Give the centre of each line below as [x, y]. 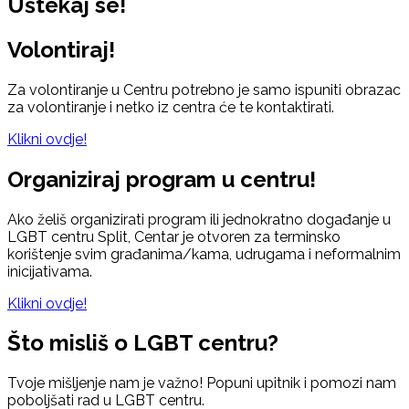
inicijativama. [50, 271]
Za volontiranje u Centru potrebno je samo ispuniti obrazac [204, 89]
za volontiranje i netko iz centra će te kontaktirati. [171, 107]
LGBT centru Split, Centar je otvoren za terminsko [174, 236]
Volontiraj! [61, 49]
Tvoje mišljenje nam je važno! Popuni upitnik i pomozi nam [202, 383]
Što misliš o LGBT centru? [143, 343]
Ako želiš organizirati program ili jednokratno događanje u [199, 219]
